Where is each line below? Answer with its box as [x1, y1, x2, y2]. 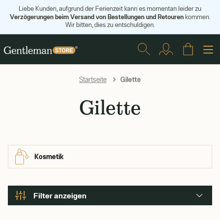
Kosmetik [34, 152, 64, 161]
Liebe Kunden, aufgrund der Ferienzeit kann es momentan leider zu [19, 5, 201, 12]
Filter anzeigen [33, 191, 86, 200]
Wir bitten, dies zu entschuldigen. [65, 21, 155, 28]
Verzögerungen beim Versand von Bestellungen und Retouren [9, 13, 184, 21]
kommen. [183, 13, 211, 21]
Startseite [79, 76, 107, 83]
